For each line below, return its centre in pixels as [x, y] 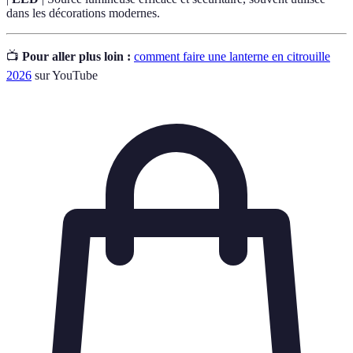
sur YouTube [65, 75]
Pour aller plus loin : [76, 56]
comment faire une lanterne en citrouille [232, 56]
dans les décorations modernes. [83, 13]
